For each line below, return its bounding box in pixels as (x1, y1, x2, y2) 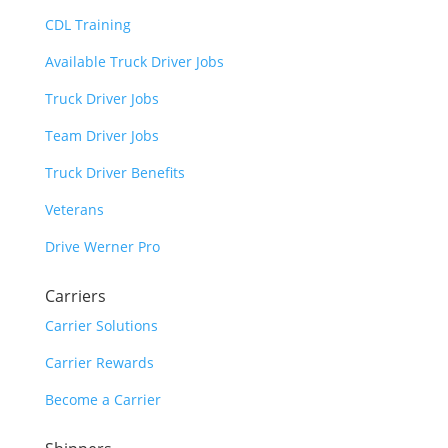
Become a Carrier (44, 390, 161, 409)
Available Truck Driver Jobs (44, 52, 224, 71)
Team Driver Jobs (44, 126, 159, 145)
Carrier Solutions (44, 316, 158, 335)
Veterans (44, 200, 104, 219)
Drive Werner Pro (44, 237, 160, 256)
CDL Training (44, 15, 131, 34)
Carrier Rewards (44, 353, 154, 372)
